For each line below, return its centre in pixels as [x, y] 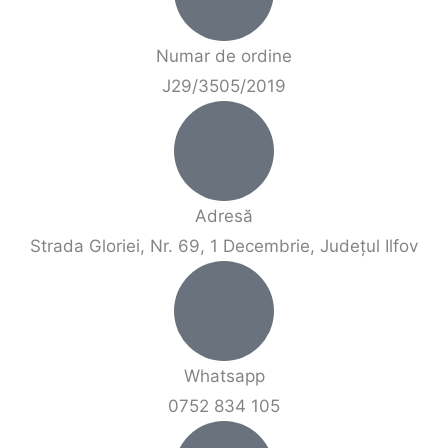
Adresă [224, 215]
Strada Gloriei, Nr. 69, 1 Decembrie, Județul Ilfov [224, 245]
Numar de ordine [224, 55]
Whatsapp [224, 375]
